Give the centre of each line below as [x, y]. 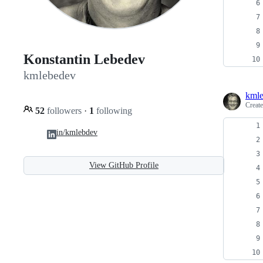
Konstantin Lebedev [84, 60]
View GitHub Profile [124, 165]
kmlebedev [50, 75]
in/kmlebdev [77, 132]
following [113, 110]
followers [64, 110]
